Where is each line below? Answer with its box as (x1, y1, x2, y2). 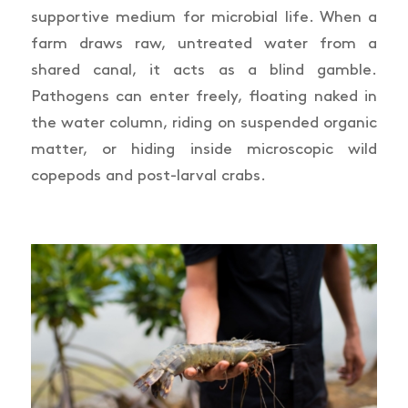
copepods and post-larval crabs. (30, 168, 266, 183)
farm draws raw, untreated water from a (30, 36, 378, 51)
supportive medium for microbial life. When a (30, 9, 378, 25)
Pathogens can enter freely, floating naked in (30, 88, 378, 104)
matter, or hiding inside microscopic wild (30, 141, 378, 157)
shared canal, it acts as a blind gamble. (30, 62, 378, 77)
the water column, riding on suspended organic (30, 115, 378, 130)
